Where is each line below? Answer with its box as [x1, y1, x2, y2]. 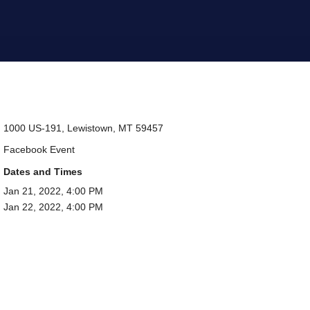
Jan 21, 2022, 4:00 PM [3, 185, 103, 197]
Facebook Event [3, 144, 75, 156]
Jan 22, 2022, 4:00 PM [3, 201, 103, 212]
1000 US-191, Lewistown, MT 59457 [3, 122, 163, 134]
